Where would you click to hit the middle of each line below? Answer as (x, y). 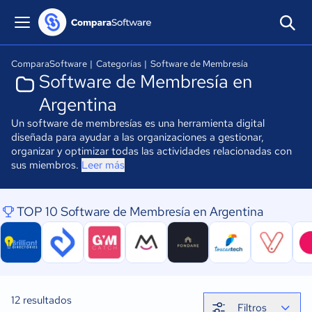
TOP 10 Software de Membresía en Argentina (140, 211)
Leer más (103, 165)
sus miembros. (46, 165)
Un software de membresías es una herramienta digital (138, 123)
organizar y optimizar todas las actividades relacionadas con (151, 151)
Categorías (119, 64)
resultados (46, 300)
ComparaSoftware (49, 64)
